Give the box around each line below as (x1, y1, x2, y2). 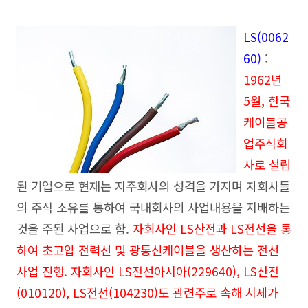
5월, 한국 (243, 92, 290, 110)
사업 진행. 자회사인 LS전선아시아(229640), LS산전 (16, 263, 279, 280)
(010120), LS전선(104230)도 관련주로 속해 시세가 (16, 284, 278, 302)
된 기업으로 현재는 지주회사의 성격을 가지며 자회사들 (16, 177, 290, 195)
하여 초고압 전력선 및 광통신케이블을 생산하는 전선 (16, 241, 279, 259)
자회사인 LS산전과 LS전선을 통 (133, 220, 291, 238)
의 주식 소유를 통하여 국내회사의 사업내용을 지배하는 (16, 199, 290, 217)
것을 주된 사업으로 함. (16, 220, 133, 238)
